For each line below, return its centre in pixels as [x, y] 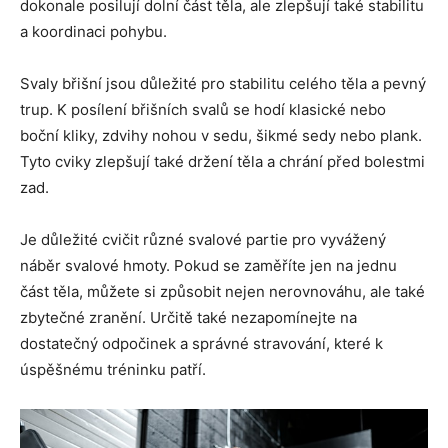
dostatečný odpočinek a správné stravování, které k [201, 344]
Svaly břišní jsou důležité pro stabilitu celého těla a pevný [223, 84]
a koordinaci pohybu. [93, 32]
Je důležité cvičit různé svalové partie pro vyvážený [203, 240]
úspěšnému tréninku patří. [113, 370]
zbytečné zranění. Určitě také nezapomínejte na [188, 318]
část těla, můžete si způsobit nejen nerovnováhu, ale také [222, 292]
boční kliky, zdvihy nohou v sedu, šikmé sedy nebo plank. [221, 136]
